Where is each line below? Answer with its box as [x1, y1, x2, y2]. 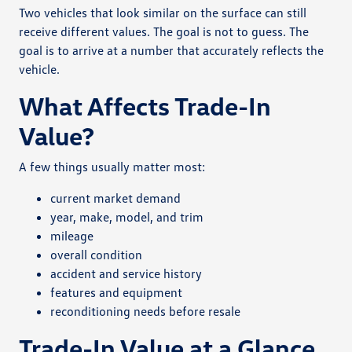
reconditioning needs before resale [50, 302, 241, 319]
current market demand [50, 189, 181, 206]
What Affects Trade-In [19, 90, 272, 121]
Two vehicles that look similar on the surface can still [19, 4, 307, 20]
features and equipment [50, 284, 183, 300]
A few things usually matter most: [19, 158, 206, 174]
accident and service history [50, 265, 203, 281]
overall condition [50, 246, 143, 262]
